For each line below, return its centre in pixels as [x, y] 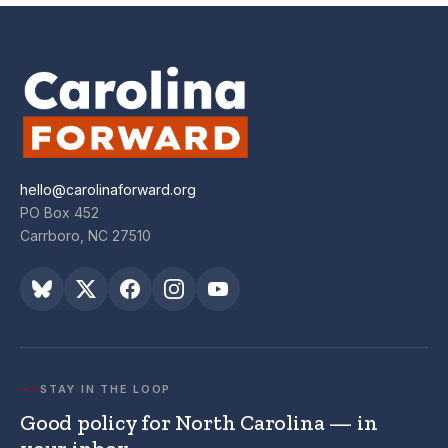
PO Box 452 [59, 213]
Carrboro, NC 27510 [85, 236]
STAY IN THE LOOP [106, 389]
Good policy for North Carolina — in [199, 423]
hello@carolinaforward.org [108, 190]
